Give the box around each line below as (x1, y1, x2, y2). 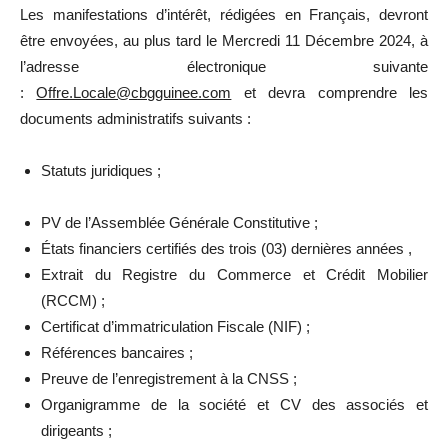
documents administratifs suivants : (20, 110, 251, 128)
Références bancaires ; (41, 344, 193, 362)
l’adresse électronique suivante (20, 58, 428, 76)
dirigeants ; (41, 422, 112, 440)
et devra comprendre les (231, 84, 429, 102)
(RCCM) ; (41, 292, 105, 310)
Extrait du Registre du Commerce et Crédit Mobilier (41, 266, 428, 284)
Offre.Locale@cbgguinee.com (36, 84, 232, 102)
